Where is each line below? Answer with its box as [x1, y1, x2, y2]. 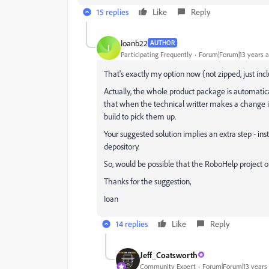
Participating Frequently [121, 49, 192, 59]
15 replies [97, 7, 128, 17]
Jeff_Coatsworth [140, 249, 198, 260]
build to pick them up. [104, 111, 176, 121]
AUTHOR [150, 38, 175, 47]
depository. [104, 141, 139, 151]
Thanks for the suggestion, [104, 176, 191, 186]
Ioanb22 [121, 37, 148, 48]
